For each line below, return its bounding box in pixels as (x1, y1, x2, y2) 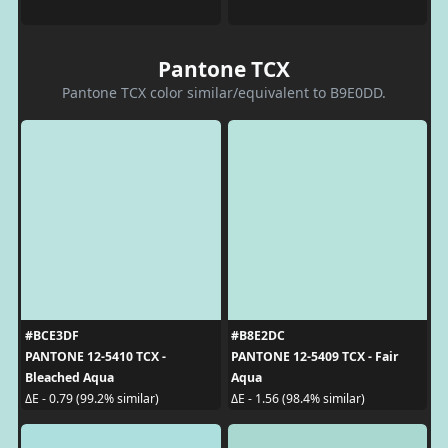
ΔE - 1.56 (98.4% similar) (231, 390, 365, 407)
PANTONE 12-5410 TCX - (24, 347, 166, 365)
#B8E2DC (231, 326, 285, 344)
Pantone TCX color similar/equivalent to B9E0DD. (62, 82, 386, 102)
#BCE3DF (24, 326, 79, 344)
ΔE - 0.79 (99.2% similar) (24, 390, 159, 407)
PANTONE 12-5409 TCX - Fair (231, 347, 399, 365)
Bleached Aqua (24, 368, 114, 386)
